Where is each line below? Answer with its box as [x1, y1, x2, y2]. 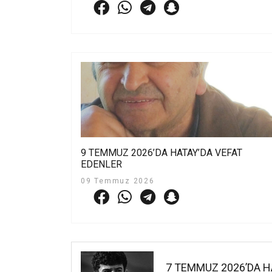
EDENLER [81, 158, 122, 171]
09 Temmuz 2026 [81, 177, 155, 186]
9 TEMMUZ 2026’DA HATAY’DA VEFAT [81, 147, 242, 159]
